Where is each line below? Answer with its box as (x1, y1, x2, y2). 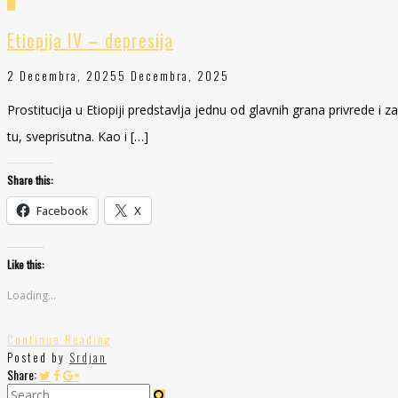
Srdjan (69, 347, 107, 366)
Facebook (36, 202, 88, 219)
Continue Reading (7, 330, 111, 348)
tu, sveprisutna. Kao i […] (7, 127, 148, 145)
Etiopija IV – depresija (7, 26, 173, 53)
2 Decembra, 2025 (7, 66, 118, 84)
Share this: (7, 171, 53, 187)
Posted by (7, 347, 69, 366)
